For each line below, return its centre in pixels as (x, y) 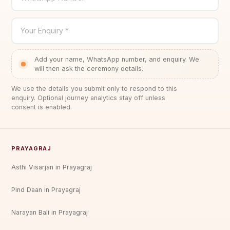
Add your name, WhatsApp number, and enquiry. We (117, 59)
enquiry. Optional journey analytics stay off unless (89, 98)
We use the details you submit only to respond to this (94, 88)
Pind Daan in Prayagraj (46, 190)
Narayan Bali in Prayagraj (50, 213)
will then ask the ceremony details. (89, 68)
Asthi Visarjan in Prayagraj (52, 167)
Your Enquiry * (45, 30)
